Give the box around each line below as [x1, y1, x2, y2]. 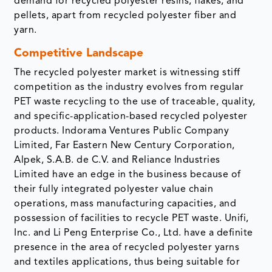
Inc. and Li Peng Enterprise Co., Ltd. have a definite [14, 228, 253, 239]
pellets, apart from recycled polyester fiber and [14, 11, 237, 21]
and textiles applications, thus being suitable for [14, 257, 240, 268]
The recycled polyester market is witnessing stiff [14, 68, 240, 78]
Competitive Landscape [14, 48, 144, 60]
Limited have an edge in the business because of [14, 170, 241, 180]
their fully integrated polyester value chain [14, 185, 214, 195]
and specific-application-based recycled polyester [14, 112, 248, 122]
